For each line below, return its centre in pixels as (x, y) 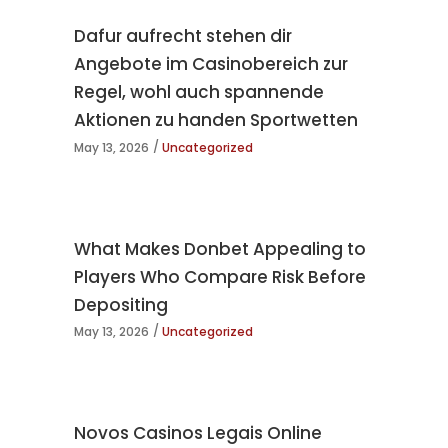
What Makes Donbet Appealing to (220, 248)
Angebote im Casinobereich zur (211, 64)
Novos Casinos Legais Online (198, 433)
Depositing (121, 304)
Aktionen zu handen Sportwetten (216, 120)
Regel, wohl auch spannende (199, 92)
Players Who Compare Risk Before (220, 276)
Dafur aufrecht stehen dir (183, 36)
